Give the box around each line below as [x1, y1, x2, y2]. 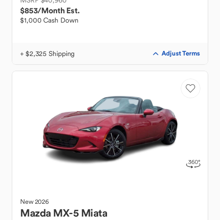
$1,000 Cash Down [20, 16, 79, 25]
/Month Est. [37, 5, 80, 15]
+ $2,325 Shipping [20, 49, 75, 58]
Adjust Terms [162, 49, 200, 57]
